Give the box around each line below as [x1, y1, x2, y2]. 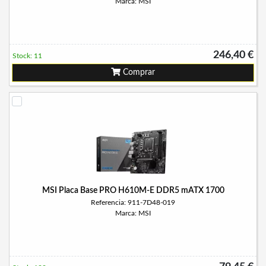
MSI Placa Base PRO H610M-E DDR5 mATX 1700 [42, 186, 224, 195]
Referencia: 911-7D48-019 [91, 199, 175, 206]
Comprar [121, 68, 155, 77]
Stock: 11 [12, 52, 42, 59]
